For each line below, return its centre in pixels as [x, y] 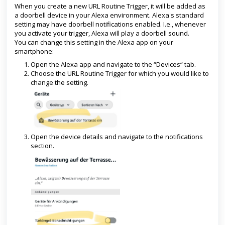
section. [42, 145]
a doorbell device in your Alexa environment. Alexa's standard [109, 15]
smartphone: [34, 51]
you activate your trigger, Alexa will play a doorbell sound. [102, 33]
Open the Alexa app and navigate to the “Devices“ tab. [113, 64]
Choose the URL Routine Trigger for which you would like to [120, 73]
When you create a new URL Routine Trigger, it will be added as [110, 6]
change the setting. [60, 82]
